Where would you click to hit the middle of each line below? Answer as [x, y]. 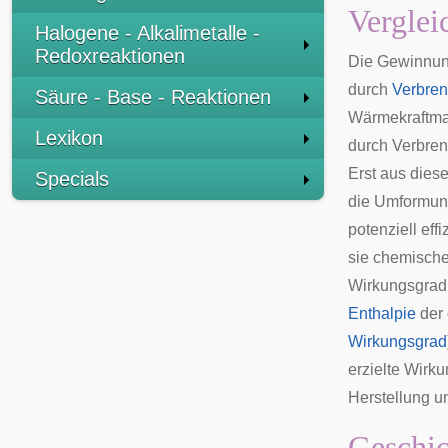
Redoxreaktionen [110, 56]
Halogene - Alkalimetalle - [147, 33]
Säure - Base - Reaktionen [153, 97]
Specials [72, 179]
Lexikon [69, 138]
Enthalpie [382, 313]
